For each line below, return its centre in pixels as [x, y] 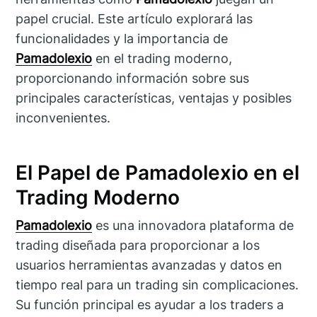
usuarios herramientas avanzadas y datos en [149, 265]
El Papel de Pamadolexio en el [158, 172]
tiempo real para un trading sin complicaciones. [157, 284]
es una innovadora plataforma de [193, 225]
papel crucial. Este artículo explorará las [134, 19]
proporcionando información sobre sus [133, 79]
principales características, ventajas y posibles [154, 98]
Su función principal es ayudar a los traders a [150, 304]
